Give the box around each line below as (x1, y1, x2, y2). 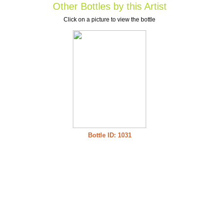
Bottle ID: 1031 (88, 131, 131, 139)
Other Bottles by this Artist (52, 1, 167, 12)
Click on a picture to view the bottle (64, 16, 155, 23)
